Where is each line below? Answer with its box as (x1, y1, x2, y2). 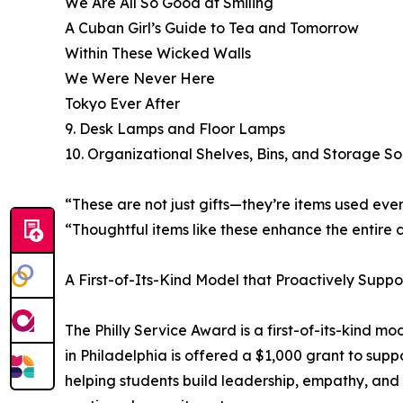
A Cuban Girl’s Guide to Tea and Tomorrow (65, 19, 359, 38)
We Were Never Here (65, 69, 215, 88)
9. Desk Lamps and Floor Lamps (65, 120, 285, 139)
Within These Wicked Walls (65, 44, 251, 63)
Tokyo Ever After (65, 94, 180, 113)
